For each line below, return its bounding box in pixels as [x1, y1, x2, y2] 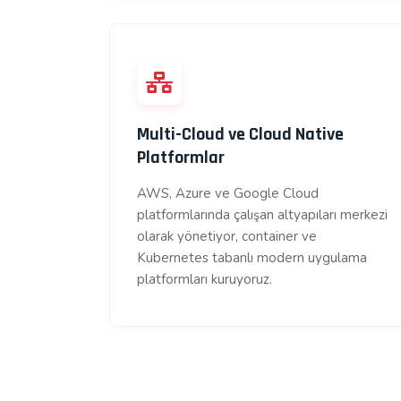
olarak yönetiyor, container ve [137, 227, 317, 245]
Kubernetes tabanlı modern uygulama [137, 249, 367, 267]
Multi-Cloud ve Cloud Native [137, 123, 344, 146]
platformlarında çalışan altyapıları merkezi [137, 206, 388, 224]
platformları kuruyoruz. [137, 270, 272, 288]
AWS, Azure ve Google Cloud [137, 184, 319, 202]
